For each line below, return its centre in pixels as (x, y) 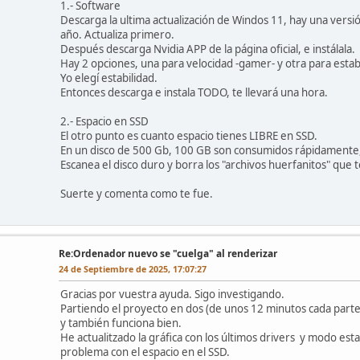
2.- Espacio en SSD (104, 122)
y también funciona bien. (121, 323)
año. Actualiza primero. (117, 35)
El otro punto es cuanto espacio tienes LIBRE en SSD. (189, 136)
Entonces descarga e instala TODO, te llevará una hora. (194, 93)
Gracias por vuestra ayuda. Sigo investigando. (174, 295)
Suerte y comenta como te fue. (137, 194)
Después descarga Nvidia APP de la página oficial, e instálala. (208, 49)
